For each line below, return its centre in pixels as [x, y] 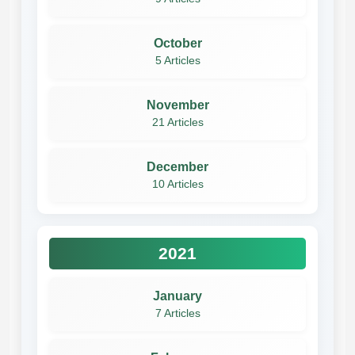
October [177, 43]
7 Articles [177, 313]
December [177, 166]
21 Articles [177, 122]
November [177, 105]
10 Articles [177, 184]
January [177, 296]
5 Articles [177, 60]
